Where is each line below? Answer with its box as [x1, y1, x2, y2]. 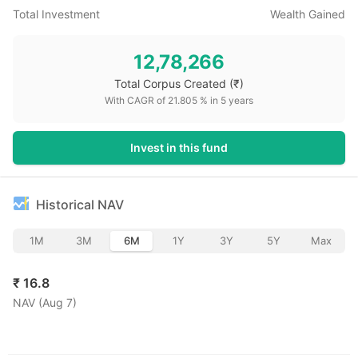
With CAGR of [105, 94, 168, 106]
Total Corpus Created [114, 77, 226, 90]
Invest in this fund [130, 141, 228, 154]
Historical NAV [36, 197, 124, 213]
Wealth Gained [270, 7, 345, 21]
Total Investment [13, 7, 100, 21]
